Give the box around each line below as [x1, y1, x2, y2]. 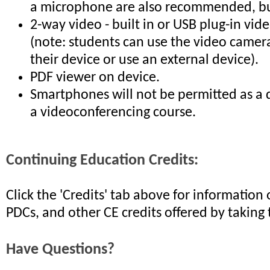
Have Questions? [6, 242, 115, 257]
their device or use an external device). [30, 52, 259, 67]
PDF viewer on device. [30, 70, 160, 85]
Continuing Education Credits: [6, 152, 198, 168]
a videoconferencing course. [30, 105, 196, 120]
